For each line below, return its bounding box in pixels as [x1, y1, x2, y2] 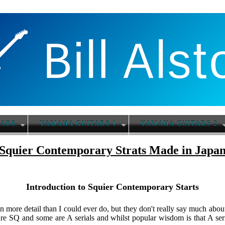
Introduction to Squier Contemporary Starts [26, 181, 199, 192]
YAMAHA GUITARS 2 [141, 120, 218, 128]
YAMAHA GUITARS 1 [40, 120, 117, 128]
